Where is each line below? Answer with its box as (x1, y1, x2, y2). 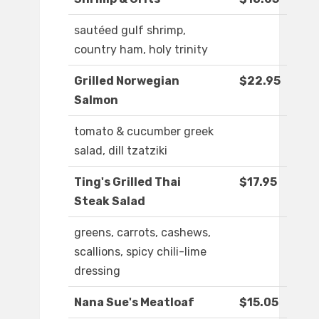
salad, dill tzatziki (74, 144, 167, 158)
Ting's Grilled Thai (74, 175, 181, 189)
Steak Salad (74, 194, 145, 209)
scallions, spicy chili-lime (74, 245, 206, 259)
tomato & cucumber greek (74, 125, 214, 139)
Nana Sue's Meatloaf (74, 296, 194, 310)
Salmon (74, 93, 118, 108)
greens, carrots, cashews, (74, 226, 211, 240)
